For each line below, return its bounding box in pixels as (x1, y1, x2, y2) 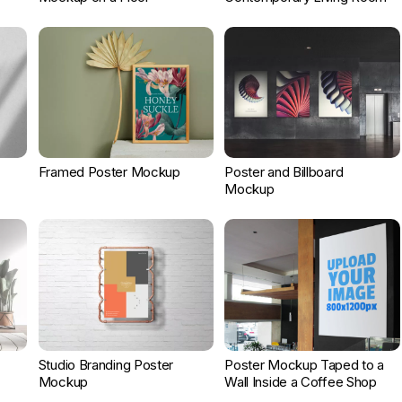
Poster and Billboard (224, 163, 344, 181)
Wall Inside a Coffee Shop (224, 372, 377, 390)
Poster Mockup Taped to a (224, 355, 385, 373)
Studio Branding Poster (38, 355, 174, 373)
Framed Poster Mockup (38, 163, 180, 181)
